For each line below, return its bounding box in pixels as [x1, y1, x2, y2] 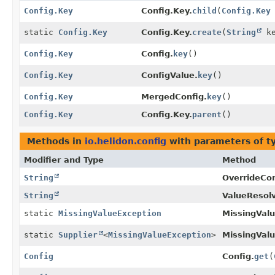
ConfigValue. [141, 70, 198, 80]
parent [192, 109, 222, 119]
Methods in [27, 136, 85, 146]
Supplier [58, 230, 98, 239]
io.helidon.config [85, 136, 166, 146]
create [192, 27, 222, 37]
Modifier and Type [24, 155, 104, 165]
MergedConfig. [141, 91, 207, 101]
